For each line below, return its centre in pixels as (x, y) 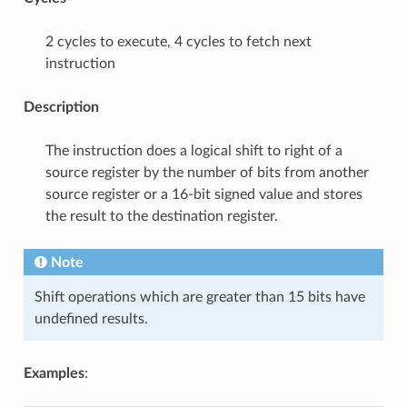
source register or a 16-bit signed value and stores (203, 194)
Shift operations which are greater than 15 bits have (199, 297)
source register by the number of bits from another (207, 172)
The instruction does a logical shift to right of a (194, 150)
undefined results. (91, 318)
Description (61, 107)
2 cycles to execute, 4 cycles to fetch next (178, 41)
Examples (54, 373)
